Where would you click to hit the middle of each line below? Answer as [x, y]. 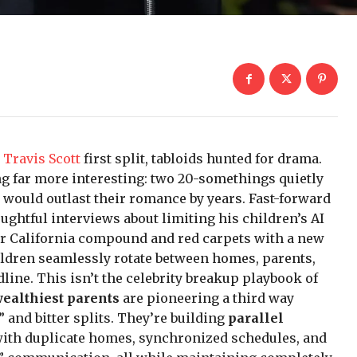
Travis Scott [42, 159]
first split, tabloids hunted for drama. [201, 159]
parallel [256, 318]
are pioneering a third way [207, 298]
